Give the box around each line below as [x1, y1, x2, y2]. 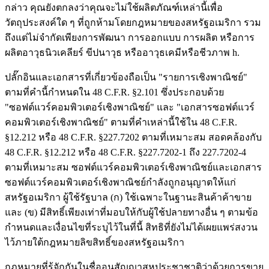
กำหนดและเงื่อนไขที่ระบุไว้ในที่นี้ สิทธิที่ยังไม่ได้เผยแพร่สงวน [5, 222, 258, 232]
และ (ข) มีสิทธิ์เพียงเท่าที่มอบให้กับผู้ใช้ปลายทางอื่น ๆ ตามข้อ [5, 207, 258, 217]
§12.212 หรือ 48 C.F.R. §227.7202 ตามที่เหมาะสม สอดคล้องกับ [5, 131, 262, 142]
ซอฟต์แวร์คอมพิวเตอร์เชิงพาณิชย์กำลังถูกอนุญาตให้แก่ [5, 177, 236, 187]
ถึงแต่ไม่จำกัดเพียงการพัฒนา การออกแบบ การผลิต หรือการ [5, 32, 255, 43]
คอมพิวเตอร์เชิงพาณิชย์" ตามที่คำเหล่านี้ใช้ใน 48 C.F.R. [5, 116, 237, 127]
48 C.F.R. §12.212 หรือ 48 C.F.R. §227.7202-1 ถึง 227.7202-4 [5, 147, 246, 157]
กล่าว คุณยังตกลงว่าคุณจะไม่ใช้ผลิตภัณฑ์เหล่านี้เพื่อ [5, 2, 223, 13]
